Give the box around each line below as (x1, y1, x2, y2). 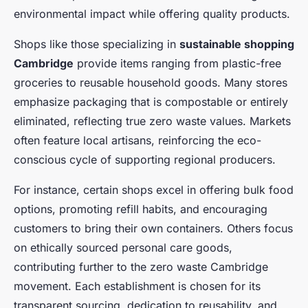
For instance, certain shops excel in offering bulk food (14, 183, 294, 197)
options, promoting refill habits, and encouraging (14, 202, 267, 217)
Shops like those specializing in (14, 37, 179, 52)
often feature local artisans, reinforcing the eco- (14, 133, 261, 148)
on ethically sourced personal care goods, (14, 241, 232, 255)
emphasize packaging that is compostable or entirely (14, 95, 288, 109)
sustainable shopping (179, 37, 294, 52)
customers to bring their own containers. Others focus (14, 221, 293, 236)
